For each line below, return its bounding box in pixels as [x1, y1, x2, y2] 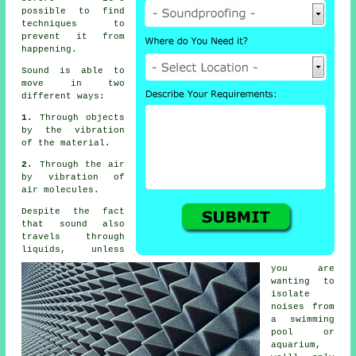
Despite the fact [21, 207, 125, 217]
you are [271, 264, 335, 274]
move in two [21, 79, 125, 89]
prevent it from [21, 32, 125, 42]
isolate [271, 289, 311, 300]
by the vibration [21, 126, 125, 136]
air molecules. [21, 185, 100, 195]
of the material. [21, 138, 111, 149]
